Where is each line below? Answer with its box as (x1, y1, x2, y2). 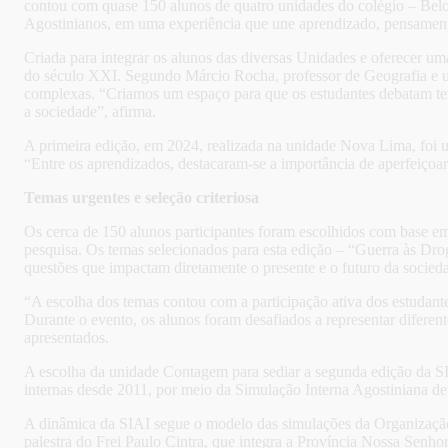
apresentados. (24, 329, 109, 347)
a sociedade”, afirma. (24, 103, 156, 121)
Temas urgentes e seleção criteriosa (24, 189, 259, 207)
